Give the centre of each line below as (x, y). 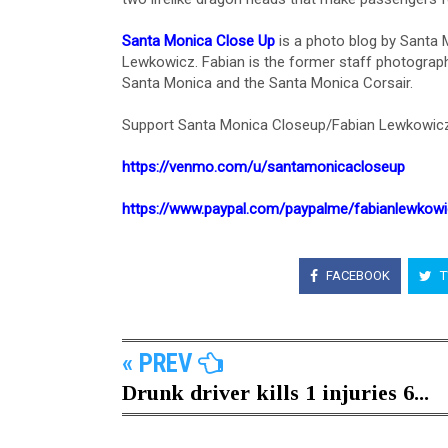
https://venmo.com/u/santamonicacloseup (263, 167)
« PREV (160, 364)
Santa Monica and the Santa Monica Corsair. (267, 83)
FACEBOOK (356, 275)
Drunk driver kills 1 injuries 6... (275, 393)
